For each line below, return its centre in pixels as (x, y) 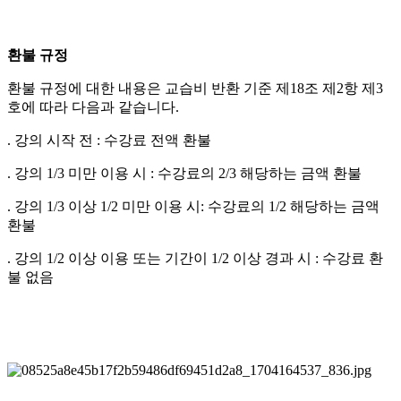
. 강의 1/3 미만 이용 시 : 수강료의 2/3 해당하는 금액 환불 (184, 173)
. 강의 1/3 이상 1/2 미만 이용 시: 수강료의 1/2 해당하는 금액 (193, 206)
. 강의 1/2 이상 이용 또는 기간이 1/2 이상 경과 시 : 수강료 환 (195, 258)
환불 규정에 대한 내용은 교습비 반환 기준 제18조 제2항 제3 (195, 88)
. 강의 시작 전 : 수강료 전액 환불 (109, 140)
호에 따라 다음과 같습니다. (93, 107)
